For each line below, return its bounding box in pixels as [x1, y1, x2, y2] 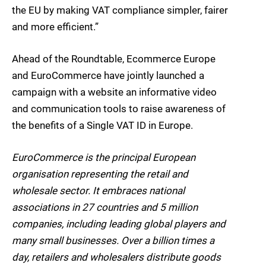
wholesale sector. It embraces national [12, 185, 185, 197]
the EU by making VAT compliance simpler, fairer [12, 4, 228, 17]
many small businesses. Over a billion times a [12, 235, 214, 247]
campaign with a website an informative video [12, 86, 217, 99]
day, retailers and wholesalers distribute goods [12, 251, 221, 264]
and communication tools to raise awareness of [12, 103, 226, 115]
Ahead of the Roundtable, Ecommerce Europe [12, 53, 216, 65]
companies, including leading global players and [12, 218, 226, 230]
